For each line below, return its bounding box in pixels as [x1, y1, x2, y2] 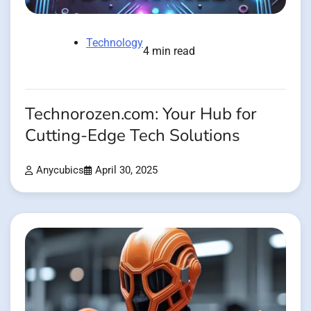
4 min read [143, 44, 195, 58]
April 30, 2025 [95, 164, 158, 176]
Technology [86, 35, 143, 49]
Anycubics [36, 164, 84, 176]
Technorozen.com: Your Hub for [25, 102, 257, 126]
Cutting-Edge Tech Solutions [25, 124, 240, 147]
